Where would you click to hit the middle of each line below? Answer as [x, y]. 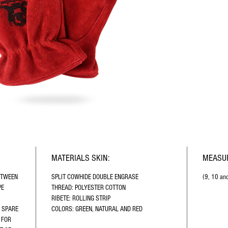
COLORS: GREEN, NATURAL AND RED [97, 209]
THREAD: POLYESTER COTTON [89, 188]
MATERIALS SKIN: [80, 158]
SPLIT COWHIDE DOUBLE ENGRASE [95, 177]
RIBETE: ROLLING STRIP [81, 198]
